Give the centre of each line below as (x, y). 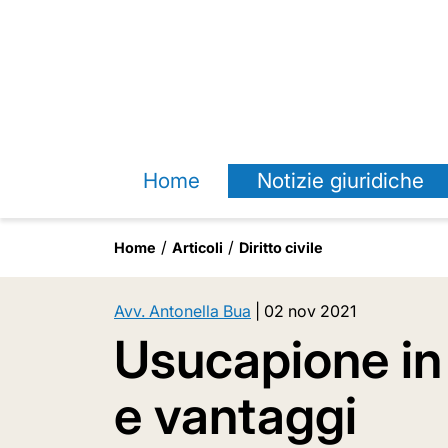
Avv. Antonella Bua (182, 311)
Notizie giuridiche (340, 180)
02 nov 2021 (310, 311)
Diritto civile (281, 247)
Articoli (197, 247)
